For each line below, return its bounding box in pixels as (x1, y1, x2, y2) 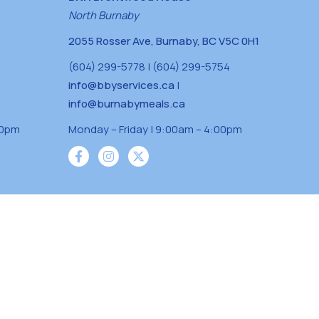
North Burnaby (68, 8, 139, 23)
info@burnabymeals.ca (68, 96, 185, 112)
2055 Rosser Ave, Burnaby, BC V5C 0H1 (68, 33, 259, 49)
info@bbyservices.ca (68, 78, 174, 93)
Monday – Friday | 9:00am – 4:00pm (68, 122, 242, 137)
